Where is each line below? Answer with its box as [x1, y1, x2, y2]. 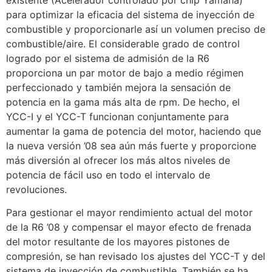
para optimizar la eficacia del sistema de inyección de [6, 8, 254, 21]
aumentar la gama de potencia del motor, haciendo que [6, 124, 261, 137]
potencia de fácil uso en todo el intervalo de [6, 168, 210, 181]
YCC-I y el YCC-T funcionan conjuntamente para [6, 110, 229, 123]
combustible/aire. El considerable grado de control [6, 37, 240, 50]
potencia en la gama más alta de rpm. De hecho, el [6, 95, 240, 108]
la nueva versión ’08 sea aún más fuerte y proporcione [6, 139, 256, 152]
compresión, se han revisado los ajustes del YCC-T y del [6, 250, 265, 263]
